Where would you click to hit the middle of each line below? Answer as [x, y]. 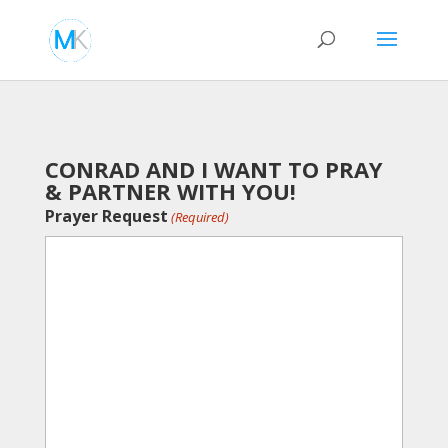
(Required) [200, 217]
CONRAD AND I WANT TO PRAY [213, 169]
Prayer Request [106, 216]
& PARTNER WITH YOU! [170, 191]
